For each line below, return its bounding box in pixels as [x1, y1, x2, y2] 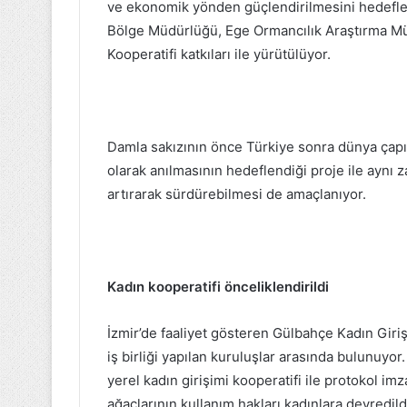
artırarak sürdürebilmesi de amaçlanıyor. [107, 185, 370, 203]
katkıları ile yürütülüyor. [181, 45, 334, 64]
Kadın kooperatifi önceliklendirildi [107, 278, 329, 296]
